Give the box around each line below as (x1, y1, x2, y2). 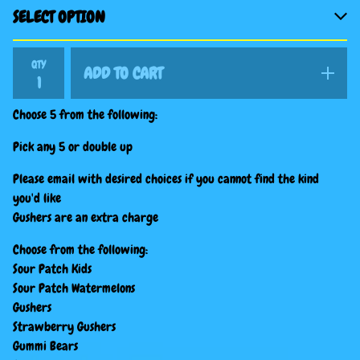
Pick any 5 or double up (13, 138, 133, 156)
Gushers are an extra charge (13, 209, 158, 227)
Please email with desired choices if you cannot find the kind (13, 170, 319, 188)
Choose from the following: (13, 241, 148, 259)
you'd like (13, 190, 61, 207)
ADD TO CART (84, 63, 162, 84)
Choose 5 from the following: (13, 106, 157, 124)
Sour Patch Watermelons (13, 280, 135, 297)
